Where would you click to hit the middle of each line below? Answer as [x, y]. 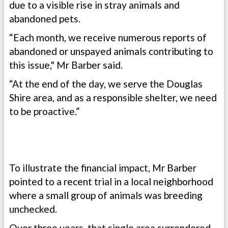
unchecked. [34, 209]
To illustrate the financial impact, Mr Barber [103, 168]
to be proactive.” [45, 111]
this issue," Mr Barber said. [67, 65]
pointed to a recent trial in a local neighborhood [111, 182]
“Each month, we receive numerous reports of [108, 38]
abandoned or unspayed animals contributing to [111, 51]
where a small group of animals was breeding [106, 195]
